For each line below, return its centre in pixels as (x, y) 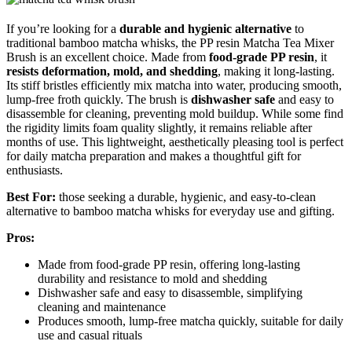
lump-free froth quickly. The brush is (99, 100)
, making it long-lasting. (276, 71)
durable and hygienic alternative (205, 29)
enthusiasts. (35, 170)
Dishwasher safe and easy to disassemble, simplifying (170, 293)
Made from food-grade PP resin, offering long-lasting (169, 265)
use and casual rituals (90, 335)
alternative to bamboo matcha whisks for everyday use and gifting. (170, 211)
